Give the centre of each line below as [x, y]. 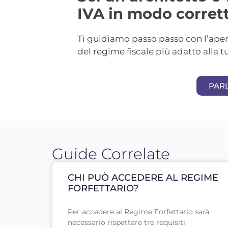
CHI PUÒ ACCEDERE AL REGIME [143, 178]
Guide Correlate [111, 154]
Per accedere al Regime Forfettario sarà [138, 212]
